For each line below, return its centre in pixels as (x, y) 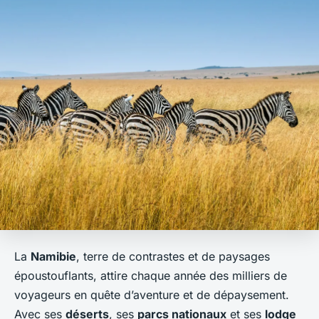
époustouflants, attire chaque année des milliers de (151, 275)
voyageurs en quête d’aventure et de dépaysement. (152, 294)
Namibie (53, 256)
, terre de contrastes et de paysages (173, 256)
